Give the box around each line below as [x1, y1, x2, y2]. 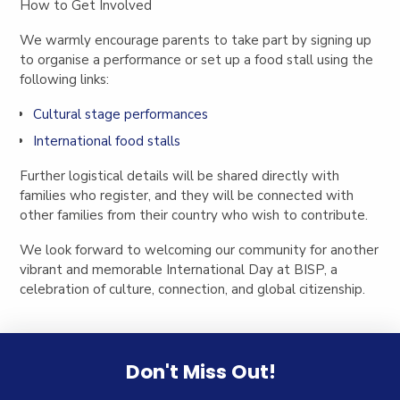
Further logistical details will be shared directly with [20, 167, 340, 186]
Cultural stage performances [32, 104, 208, 123]
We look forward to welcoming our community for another [20, 241, 379, 260]
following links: [20, 70, 110, 88]
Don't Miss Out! [125, 358, 276, 387]
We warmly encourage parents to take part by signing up [20, 30, 372, 49]
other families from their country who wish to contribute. [20, 206, 372, 225]
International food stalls [32, 132, 180, 151]
